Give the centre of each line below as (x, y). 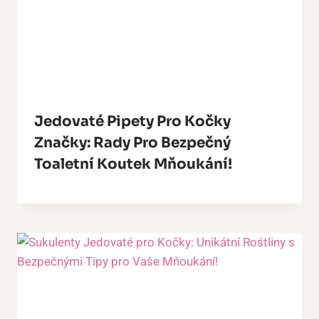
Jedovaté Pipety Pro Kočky (132, 121)
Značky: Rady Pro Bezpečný (132, 143)
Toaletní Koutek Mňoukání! (133, 164)
